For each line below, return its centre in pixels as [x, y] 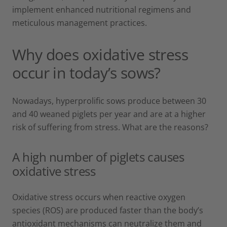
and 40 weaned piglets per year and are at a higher [109, 114]
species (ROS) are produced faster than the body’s [108, 210]
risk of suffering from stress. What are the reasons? [110, 127]
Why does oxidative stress [100, 54]
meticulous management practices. [80, 23]
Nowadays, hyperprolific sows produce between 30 [109, 101]
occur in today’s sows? [86, 72]
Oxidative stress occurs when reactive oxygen [99, 197]
